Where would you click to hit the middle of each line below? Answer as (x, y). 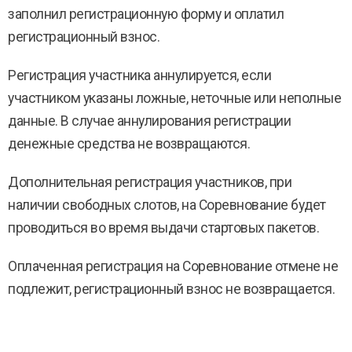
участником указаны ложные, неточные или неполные (174, 98)
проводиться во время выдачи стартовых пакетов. (163, 228)
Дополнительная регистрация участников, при (150, 182)
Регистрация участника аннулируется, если (139, 75)
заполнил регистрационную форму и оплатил (146, 14)
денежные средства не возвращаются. (129, 144)
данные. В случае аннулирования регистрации (149, 121)
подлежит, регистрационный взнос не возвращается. (171, 289)
